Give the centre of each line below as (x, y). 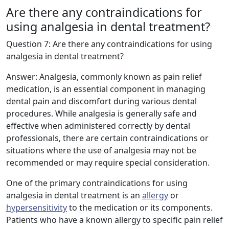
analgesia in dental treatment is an (74, 196)
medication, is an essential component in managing (106, 89)
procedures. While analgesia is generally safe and (101, 114)
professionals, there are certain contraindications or (107, 138)
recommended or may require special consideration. (108, 163)
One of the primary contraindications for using (97, 183)
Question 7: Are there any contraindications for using (109, 44)
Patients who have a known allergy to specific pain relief (114, 220)
